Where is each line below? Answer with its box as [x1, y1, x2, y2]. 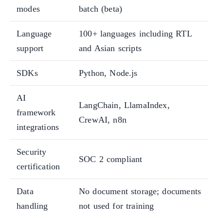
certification [17, 162, 60, 172]
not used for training [79, 201, 154, 211]
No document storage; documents [79, 186, 201, 197]
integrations [17, 122, 59, 132]
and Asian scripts [79, 43, 142, 54]
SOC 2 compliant [79, 154, 143, 164]
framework [17, 108, 56, 118]
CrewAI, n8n [79, 115, 127, 125]
